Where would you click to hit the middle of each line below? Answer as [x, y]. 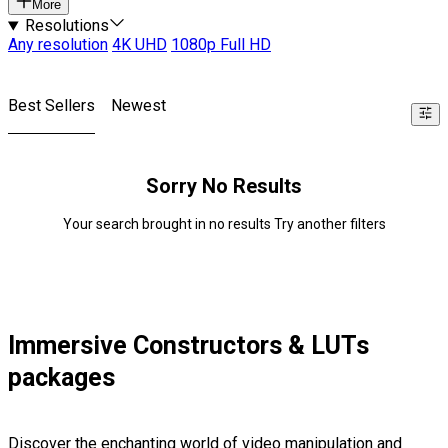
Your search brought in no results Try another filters [224, 224]
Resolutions [66, 26]
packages [61, 378]
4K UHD [139, 45]
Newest [138, 106]
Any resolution [58, 45]
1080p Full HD [221, 45]
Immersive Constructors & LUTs [188, 346]
